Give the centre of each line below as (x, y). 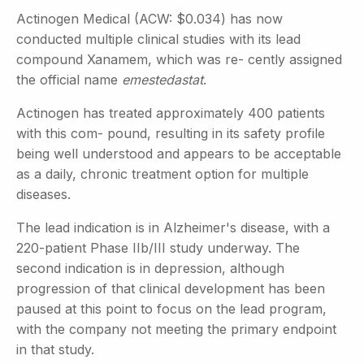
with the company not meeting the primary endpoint (176, 329)
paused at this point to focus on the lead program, (171, 308)
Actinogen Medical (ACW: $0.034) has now (149, 18)
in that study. (55, 349)
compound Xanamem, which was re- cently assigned (179, 59)
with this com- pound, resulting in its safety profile (171, 133)
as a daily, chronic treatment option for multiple (162, 173)
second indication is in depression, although (150, 268)
